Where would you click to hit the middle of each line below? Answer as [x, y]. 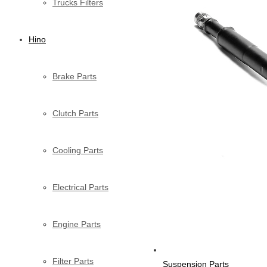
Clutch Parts [75, 113]
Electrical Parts [80, 187]
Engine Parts [77, 224]
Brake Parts [74, 76]
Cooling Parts [78, 150]
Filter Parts [73, 261]
